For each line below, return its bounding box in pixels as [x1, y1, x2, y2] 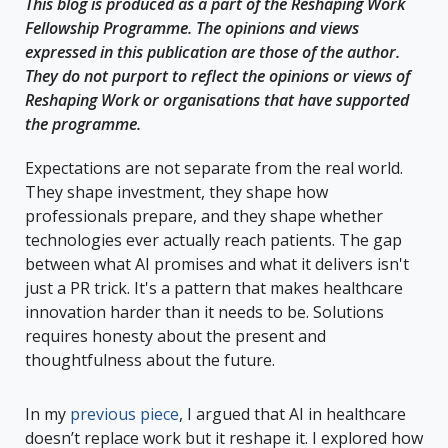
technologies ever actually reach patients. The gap [25, 228, 402, 251]
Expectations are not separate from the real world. [25, 156, 403, 179]
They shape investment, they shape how [25, 180, 328, 203]
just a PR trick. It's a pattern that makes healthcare [25, 276, 403, 299]
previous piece [70, 402, 179, 425]
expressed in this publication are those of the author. [25, 40, 400, 63]
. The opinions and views [188, 16, 359, 39]
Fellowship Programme [25, 16, 188, 39]
